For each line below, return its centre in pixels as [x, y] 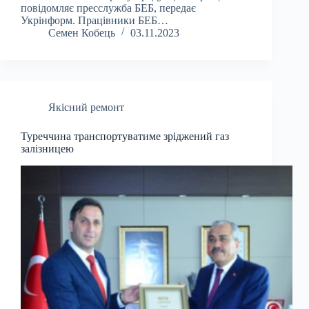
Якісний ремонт [86, 108]
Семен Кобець [82, 33]
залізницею [47, 149]
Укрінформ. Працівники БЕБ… [94, 21]
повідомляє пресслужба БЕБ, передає [108, 8]
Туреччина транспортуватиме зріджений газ [125, 137]
